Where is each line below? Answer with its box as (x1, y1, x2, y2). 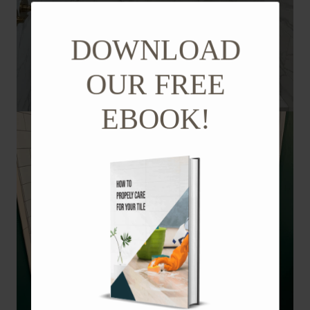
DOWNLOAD (70, 33, 241, 66)
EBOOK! (100, 102, 210, 135)
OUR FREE (85, 68, 226, 100)
